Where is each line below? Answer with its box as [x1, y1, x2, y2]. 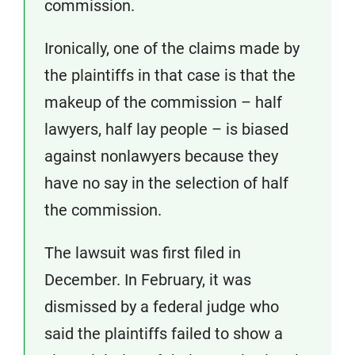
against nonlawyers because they [44, 147, 278, 166]
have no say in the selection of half [44, 174, 288, 193]
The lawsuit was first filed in [44, 243, 241, 262]
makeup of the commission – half [44, 93, 282, 112]
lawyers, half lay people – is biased [44, 120, 288, 139]
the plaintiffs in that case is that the [44, 66, 296, 85]
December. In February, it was [44, 270, 251, 289]
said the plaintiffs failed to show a [44, 324, 283, 343]
